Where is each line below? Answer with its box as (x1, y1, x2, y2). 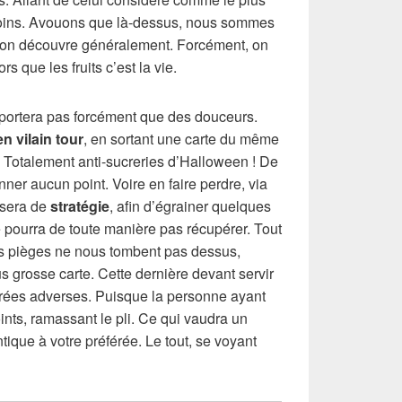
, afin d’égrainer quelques (109, 195, 271, 216)
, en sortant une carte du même (83, 127, 279, 149)
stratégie (50, 195, 109, 216)
